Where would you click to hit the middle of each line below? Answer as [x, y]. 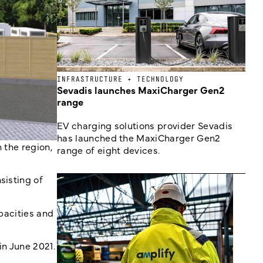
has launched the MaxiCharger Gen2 [139, 137]
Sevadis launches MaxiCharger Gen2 [141, 90]
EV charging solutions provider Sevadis [145, 125]
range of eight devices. [109, 150]
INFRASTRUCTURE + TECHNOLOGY [120, 79]
